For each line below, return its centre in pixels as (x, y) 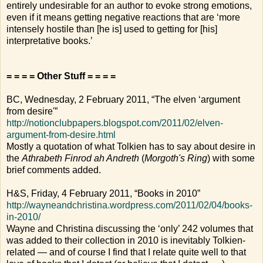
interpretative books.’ (50, 41)
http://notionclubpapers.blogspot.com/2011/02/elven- (115, 123)
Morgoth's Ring (176, 159)
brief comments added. (54, 170)
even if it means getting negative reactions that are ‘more (123, 18)
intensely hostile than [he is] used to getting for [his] (112, 29)
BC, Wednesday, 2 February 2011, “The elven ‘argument (123, 100)
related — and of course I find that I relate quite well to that (126, 252)
